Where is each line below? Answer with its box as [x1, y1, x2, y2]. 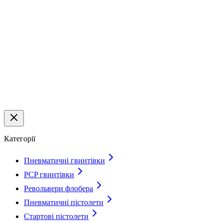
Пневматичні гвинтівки [24, 156, 105, 165]
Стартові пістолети [24, 212, 89, 221]
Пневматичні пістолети [24, 198, 104, 207]
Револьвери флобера [24, 184, 93, 193]
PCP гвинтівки [24, 170, 74, 179]
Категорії [4, 134, 35, 143]
